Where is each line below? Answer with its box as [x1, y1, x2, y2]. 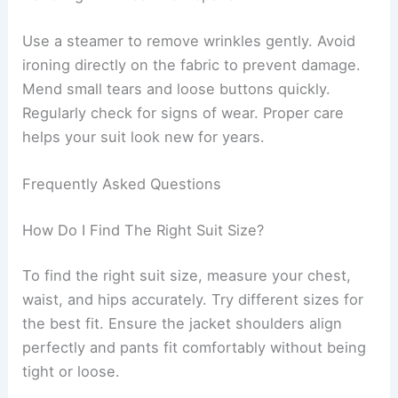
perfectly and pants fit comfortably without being [22, 338, 367, 357]
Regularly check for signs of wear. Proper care [22, 103, 345, 122]
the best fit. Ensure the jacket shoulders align [22, 314, 343, 333]
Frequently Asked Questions [22, 175, 222, 194]
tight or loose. [22, 362, 121, 381]
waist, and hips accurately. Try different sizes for [22, 291, 364, 309]
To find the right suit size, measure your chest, [22, 267, 352, 285]
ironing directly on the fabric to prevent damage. [22, 55, 362, 74]
